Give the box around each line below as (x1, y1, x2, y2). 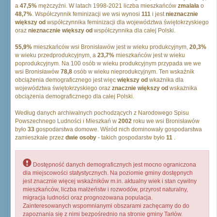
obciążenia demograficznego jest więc (15, 77, 117, 83)
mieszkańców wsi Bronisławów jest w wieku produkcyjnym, (32, 44, 189, 50)
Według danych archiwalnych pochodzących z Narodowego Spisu (15, 109, 189, 116)
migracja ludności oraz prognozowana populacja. (23, 194, 153, 201)
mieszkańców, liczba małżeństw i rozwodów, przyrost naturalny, (23, 186, 188, 193)
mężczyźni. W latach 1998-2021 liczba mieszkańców (37, 2, 178, 9)
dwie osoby (65, 134, 96, 141)
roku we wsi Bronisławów (132, 118, 200, 124)
